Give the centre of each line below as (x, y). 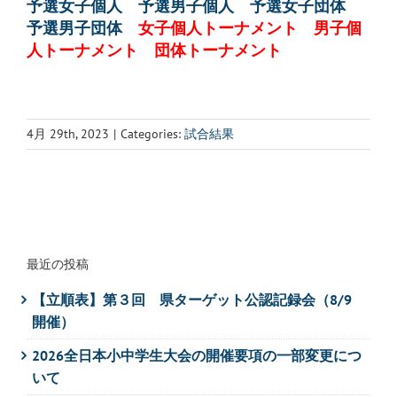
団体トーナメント (218, 51)
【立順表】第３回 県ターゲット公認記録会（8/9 (192, 300)
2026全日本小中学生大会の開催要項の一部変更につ (197, 356)
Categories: (152, 134)
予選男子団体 (74, 29)
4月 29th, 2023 (68, 134)
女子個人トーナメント (218, 29)
